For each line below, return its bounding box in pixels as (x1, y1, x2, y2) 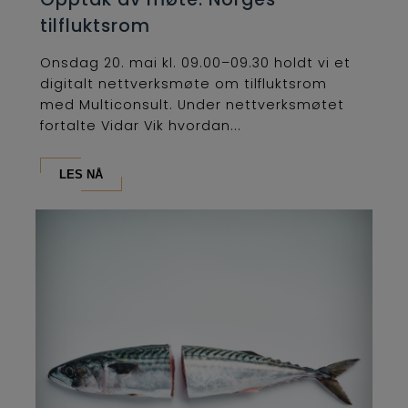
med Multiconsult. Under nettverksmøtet (40, 96, 344, 115)
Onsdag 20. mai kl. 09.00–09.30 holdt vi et (40, 54, 351, 73)
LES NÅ (59, 168, 103, 182)
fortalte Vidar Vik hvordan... (40, 117, 241, 136)
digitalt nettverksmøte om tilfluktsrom (40, 75, 327, 94)
